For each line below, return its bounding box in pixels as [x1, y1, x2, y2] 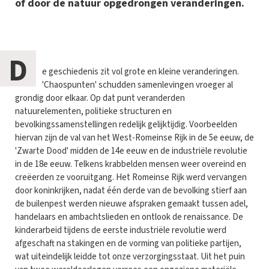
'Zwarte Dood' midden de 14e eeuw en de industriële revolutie [15, 144, 247, 157]
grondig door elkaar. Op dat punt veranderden [15, 91, 185, 104]
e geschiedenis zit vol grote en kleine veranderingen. [42, 65, 239, 78]
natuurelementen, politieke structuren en [15, 104, 172, 118]
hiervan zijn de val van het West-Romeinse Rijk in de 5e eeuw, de [15, 131, 254, 144]
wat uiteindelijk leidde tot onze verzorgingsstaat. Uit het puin [15, 250, 245, 263]
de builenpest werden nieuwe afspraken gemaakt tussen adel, [15, 197, 248, 210]
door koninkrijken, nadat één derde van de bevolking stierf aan [15, 184, 247, 197]
